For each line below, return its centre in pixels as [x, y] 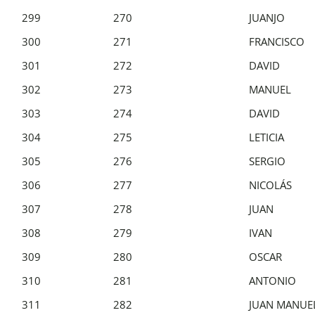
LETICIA [266, 137]
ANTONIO [272, 280]
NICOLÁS [270, 185]
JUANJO [267, 17]
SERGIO [267, 161]
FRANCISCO [277, 41]
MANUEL [270, 89]
